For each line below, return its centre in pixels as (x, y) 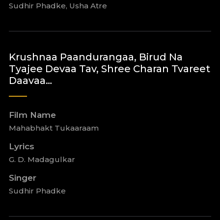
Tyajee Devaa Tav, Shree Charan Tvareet (109, 69)
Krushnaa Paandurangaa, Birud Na (96, 57)
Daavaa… (30, 81)
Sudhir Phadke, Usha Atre (58, 6)
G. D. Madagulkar (42, 159)
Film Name (32, 115)
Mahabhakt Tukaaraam (54, 128)
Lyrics (21, 146)
